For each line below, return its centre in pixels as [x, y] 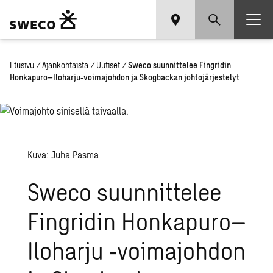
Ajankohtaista [65, 65]
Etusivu [22, 65]
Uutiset [108, 65]
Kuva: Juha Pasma [63, 154]
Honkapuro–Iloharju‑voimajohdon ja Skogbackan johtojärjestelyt [125, 77]
